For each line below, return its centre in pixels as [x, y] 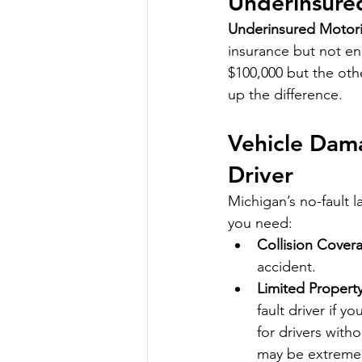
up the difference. [285, 95]
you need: [260, 223]
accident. [286, 267]
